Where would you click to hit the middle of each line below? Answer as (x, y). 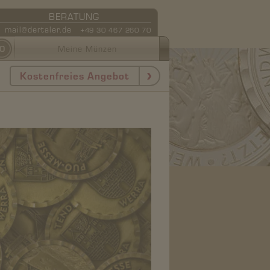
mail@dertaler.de (38, 29)
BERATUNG (74, 16)
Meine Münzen (87, 49)
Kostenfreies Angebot (75, 75)
